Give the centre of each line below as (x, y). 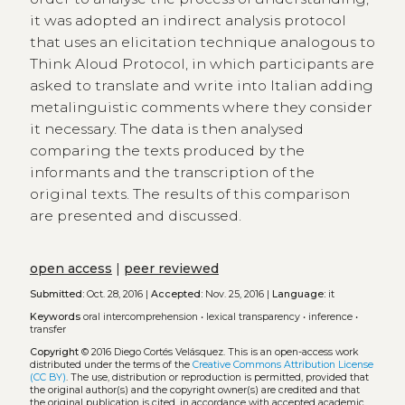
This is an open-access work (293, 352)
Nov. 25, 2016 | (237, 295)
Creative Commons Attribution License (283, 364)
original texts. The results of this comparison (189, 193)
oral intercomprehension (140, 316)
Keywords (55, 316)
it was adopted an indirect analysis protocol (188, 20)
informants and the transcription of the (172, 172)
